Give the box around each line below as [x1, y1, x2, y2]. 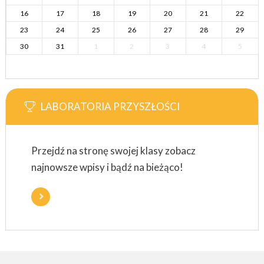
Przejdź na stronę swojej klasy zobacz [31, 144, 196, 157]
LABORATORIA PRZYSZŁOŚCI [40, 100, 180, 113]
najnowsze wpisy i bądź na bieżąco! [31, 161, 183, 174]
